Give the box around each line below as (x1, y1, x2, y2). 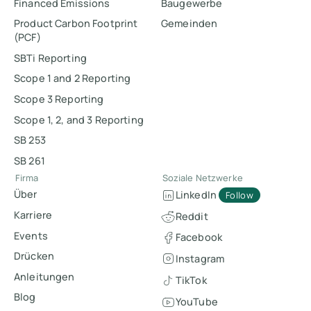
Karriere (14, 208, 53, 221)
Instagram (175, 251, 225, 265)
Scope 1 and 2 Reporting (14, 72, 131, 85)
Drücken (14, 249, 55, 263)
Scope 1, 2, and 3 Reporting (14, 112, 144, 126)
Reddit (175, 210, 208, 224)
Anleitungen (14, 269, 75, 283)
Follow (225, 188, 254, 201)
